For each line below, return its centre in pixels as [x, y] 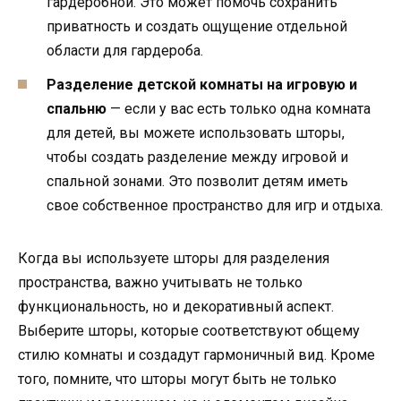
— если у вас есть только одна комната [239, 109]
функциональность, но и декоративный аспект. [176, 307]
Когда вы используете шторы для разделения [174, 259]
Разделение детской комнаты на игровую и [202, 85]
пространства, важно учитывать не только [160, 283]
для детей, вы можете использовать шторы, [196, 133]
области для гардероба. [125, 50]
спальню [77, 109]
